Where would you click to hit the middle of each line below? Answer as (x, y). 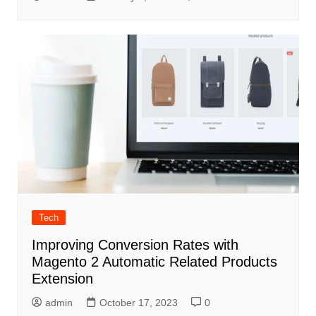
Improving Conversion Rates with (135, 244)
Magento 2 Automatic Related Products (154, 261)
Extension (62, 278)
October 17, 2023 (138, 302)
